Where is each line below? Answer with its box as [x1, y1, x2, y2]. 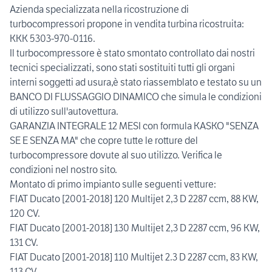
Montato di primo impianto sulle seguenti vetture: [10, 178, 216, 191]
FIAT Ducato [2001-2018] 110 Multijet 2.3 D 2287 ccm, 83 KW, [10, 251, 258, 263]
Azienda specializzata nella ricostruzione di [10, 3, 189, 16]
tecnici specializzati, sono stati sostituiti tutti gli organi [10, 61, 235, 74]
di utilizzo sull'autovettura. [10, 105, 118, 118]
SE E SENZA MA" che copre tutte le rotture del [10, 134, 198, 147]
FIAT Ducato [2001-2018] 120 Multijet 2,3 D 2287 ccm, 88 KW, [10, 192, 259, 205]
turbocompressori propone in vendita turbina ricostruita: [10, 18, 244, 30]
